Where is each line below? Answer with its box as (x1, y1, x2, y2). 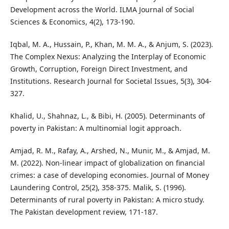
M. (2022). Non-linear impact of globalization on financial (10, 158, 205, 168)
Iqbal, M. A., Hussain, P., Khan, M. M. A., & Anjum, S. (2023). (10, 39, 213, 50)
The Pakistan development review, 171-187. (10, 207, 158, 217)
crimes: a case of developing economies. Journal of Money (10, 170, 209, 180)
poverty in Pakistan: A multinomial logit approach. (10, 123, 181, 133)
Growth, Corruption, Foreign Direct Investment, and (10, 64, 188, 74)
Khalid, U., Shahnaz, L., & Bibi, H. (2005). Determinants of (10, 111, 205, 121)
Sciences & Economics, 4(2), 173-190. (10, 17, 135, 27)
